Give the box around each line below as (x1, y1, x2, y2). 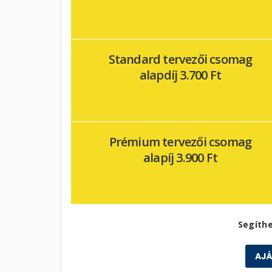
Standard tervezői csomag (108, 51, 253, 68)
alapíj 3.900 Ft (143, 149, 217, 166)
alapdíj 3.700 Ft (139, 67, 222, 84)
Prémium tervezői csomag (109, 134, 252, 151)
